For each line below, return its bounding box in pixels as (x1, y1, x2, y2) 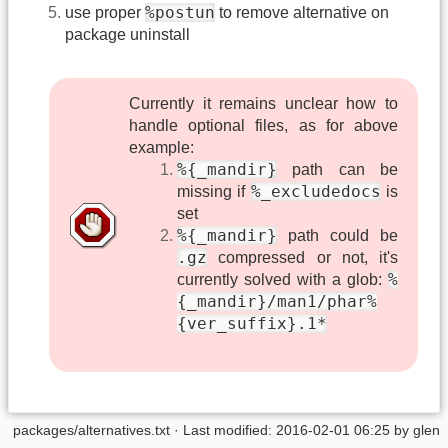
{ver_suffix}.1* (177, 314, 327, 334)
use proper (65, 4, 145, 22)
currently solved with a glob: (177, 271, 389, 289)
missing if (177, 183, 251, 201)
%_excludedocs (250, 182, 381, 202)
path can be (277, 161, 399, 179)
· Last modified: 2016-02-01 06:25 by (170, 422, 413, 439)
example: (129, 139, 194, 157)
